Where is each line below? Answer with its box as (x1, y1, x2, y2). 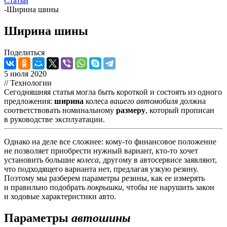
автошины (71, 211, 131, 224)
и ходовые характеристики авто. (4, 192, 116, 201)
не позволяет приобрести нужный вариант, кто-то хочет (4, 146, 198, 155)
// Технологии (4, 78, 52, 87)
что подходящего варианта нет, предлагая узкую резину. (4, 164, 198, 173)
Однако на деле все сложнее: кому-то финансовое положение (4, 137, 216, 146)
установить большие (4, 155, 77, 164)
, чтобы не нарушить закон (122, 182, 214, 192)
